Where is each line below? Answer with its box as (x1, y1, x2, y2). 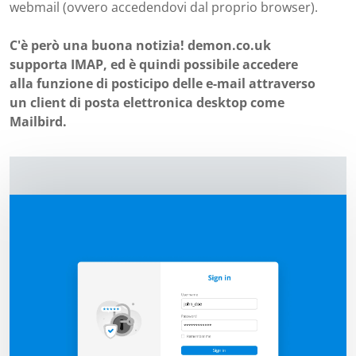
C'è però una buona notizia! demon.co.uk (10, 37, 271, 54)
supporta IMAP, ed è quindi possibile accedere (10, 56, 298, 73)
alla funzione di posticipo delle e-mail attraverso (10, 75, 315, 92)
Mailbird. (10, 113, 67, 130)
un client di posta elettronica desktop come (10, 94, 284, 111)
